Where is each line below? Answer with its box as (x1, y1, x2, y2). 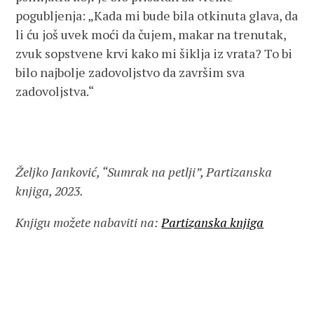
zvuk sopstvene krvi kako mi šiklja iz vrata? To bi (15, 45, 293, 62)
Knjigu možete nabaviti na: (15, 214, 162, 231)
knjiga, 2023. (15, 182, 84, 199)
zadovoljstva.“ (15, 83, 95, 100)
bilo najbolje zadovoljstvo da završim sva (15, 64, 245, 81)
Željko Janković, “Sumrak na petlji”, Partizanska (15, 163, 273, 180)
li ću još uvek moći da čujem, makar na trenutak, (15, 26, 287, 43)
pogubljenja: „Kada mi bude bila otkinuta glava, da (15, 7, 299, 24)
